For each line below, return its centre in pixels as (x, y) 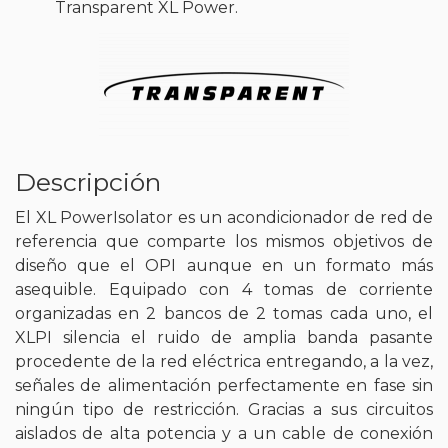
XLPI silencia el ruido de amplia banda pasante (224, 337)
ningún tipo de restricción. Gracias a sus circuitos (224, 409)
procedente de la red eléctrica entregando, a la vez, (224, 361)
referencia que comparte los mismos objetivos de (224, 241)
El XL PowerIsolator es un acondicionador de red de (224, 217)
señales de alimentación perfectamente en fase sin (224, 385)
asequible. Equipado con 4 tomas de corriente (224, 289)
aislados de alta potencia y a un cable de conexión (224, 433)
